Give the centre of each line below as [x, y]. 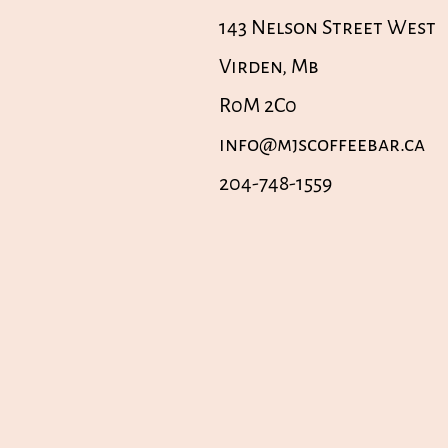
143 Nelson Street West [327, 27]
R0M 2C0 [258, 105]
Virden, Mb [269, 66]
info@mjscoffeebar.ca [322, 144]
